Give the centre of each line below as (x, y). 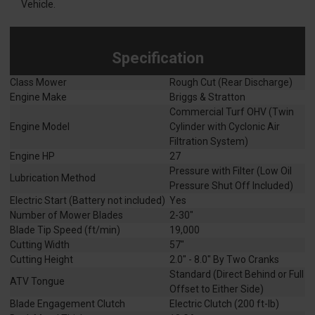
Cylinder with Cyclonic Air (225, 127)
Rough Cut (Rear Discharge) (231, 83)
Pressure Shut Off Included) (231, 186)
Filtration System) (209, 142)
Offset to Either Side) (217, 289)
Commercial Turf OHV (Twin (232, 112)
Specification (157, 58)
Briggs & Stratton (207, 97)
